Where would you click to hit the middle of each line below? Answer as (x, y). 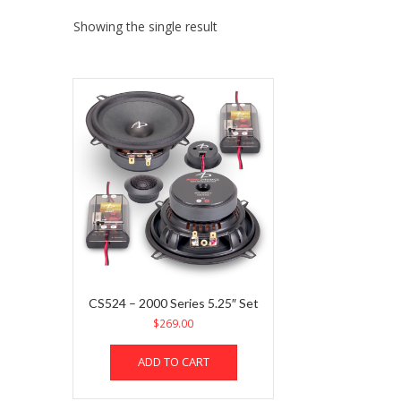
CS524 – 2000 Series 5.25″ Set (173, 303)
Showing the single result (145, 26)
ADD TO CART (173, 361)
